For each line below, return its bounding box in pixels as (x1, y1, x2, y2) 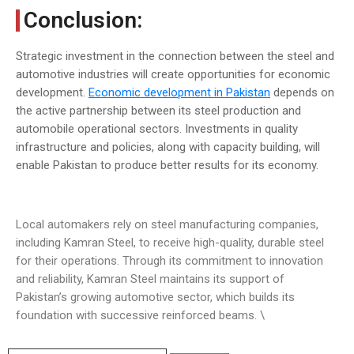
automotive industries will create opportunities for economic (16, 67, 330, 81)
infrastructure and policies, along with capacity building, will (16, 140, 320, 154)
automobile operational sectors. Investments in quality (16, 122, 298, 136)
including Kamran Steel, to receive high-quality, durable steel (16, 235, 324, 250)
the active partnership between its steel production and (16, 104, 301, 118)
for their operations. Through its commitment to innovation (16, 254, 323, 268)
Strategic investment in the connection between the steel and (16, 49, 334, 63)
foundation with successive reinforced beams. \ (16, 308, 265, 322)
